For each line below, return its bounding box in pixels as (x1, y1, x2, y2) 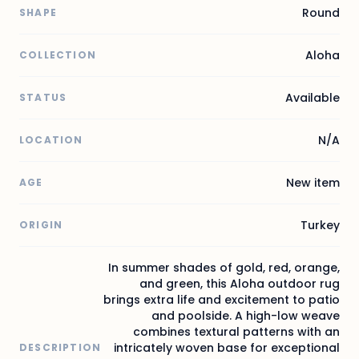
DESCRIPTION (19, 340, 102, 354)
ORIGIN (19, 217, 63, 232)
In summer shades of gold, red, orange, (108, 259, 340, 276)
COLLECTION (19, 47, 96, 62)
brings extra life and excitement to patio (103, 291, 340, 308)
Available (285, 89, 340, 106)
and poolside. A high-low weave (151, 307, 340, 324)
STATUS (19, 90, 67, 104)
